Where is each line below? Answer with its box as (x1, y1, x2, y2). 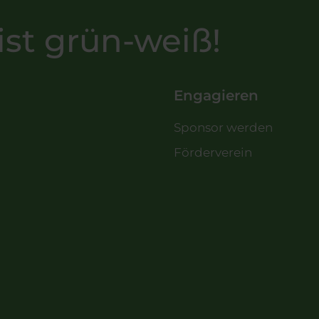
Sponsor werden (174, 120, 273, 135)
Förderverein (174, 145, 252, 160)
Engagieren (174, 87, 258, 105)
